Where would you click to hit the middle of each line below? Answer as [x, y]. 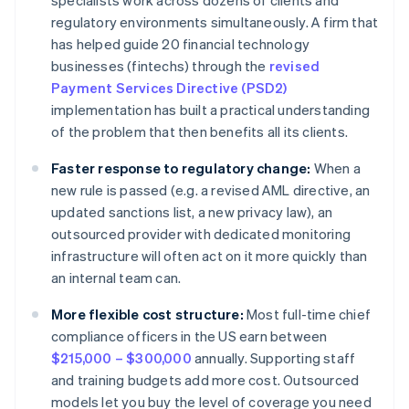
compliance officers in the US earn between [189, 336]
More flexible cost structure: [147, 315]
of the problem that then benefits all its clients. [200, 132]
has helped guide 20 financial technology [180, 44]
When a [336, 168]
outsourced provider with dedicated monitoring [201, 234]
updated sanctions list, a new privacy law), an [192, 212]
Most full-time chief [307, 315]
